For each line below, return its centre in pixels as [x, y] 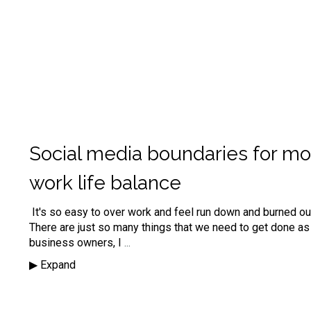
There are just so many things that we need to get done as [169, 227]
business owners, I [77, 242]
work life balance [105, 183]
